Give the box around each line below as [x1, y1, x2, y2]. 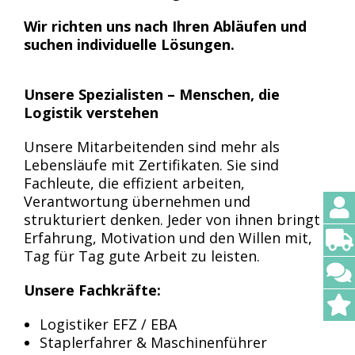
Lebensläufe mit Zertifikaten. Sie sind [24, 155, 279, 174]
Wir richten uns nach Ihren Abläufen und [24, 17, 307, 36]
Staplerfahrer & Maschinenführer [40, 333, 267, 352]
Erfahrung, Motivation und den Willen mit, [24, 228, 312, 247]
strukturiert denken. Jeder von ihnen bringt [24, 210, 320, 229]
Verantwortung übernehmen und [24, 192, 250, 211]
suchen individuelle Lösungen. [24, 35, 239, 54]
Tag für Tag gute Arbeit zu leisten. [24, 246, 260, 265]
